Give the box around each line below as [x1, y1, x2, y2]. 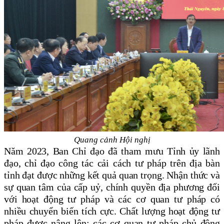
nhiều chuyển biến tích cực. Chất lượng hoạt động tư [4, 205, 220, 217]
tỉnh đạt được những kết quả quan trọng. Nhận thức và [4, 169, 220, 181]
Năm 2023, [4, 145, 53, 157]
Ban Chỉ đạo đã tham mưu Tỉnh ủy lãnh [52, 145, 220, 157]
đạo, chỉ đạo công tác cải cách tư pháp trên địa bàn [4, 157, 220, 169]
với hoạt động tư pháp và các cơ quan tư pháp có [4, 193, 220, 205]
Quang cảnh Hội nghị [73, 135, 150, 145]
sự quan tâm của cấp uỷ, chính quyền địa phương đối [4, 181, 220, 193]
